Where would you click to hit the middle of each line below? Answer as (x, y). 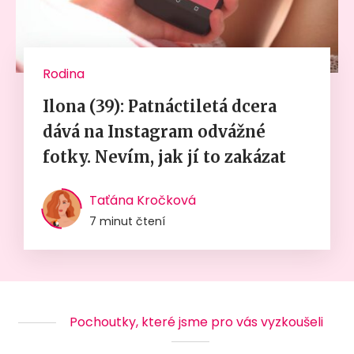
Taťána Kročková (143, 201)
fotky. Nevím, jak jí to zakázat (164, 157)
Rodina (64, 74)
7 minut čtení (127, 222)
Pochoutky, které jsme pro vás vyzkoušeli (196, 322)
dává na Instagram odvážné (154, 132)
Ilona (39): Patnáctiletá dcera (160, 107)
